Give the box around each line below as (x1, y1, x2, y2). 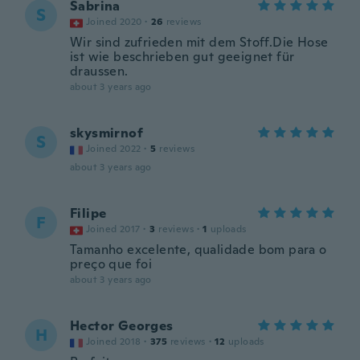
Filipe (70, 205, 107, 222)
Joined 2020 (86, 15, 142, 28)
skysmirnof (70, 125, 143, 141)
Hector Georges (70, 317, 174, 334)
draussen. (70, 63, 129, 80)
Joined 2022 (86, 142, 141, 155)
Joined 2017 (86, 223, 141, 235)
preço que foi (70, 256, 153, 272)
